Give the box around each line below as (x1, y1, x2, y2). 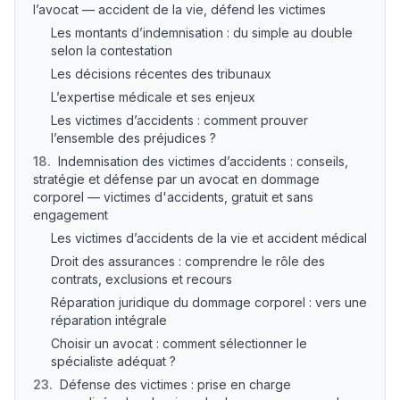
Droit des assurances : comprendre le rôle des (51, 254, 325, 269)
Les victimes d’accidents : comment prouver (51, 112, 308, 128)
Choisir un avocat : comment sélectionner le (51, 336, 307, 351)
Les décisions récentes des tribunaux (51, 66, 271, 81)
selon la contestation (51, 43, 172, 58)
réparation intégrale (51, 312, 167, 328)
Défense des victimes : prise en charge (60, 377, 291, 392)
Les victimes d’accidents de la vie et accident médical (51, 230, 367, 246)
